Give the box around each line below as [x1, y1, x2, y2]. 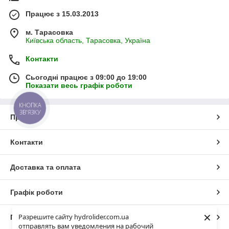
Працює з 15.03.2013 [26, 10, 99, 18]
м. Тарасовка [26, 28, 73, 37]
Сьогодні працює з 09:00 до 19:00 [26, 73, 147, 82]
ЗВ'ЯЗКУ [19, 108, 41, 116]
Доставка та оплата [10, 163, 81, 172]
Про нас [10, 113, 39, 122]
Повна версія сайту [10, 213, 81, 222]
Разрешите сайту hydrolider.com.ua [18, 212, 129, 221]
